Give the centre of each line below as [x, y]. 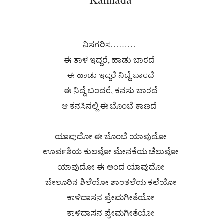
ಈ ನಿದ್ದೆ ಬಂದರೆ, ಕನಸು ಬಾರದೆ [110, 90]
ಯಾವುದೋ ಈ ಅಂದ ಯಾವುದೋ [110, 167]
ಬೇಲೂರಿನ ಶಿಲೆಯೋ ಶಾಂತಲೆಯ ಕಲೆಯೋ [110, 182]
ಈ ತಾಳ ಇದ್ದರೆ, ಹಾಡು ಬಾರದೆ [110, 60]
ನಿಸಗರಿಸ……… [110, 44]
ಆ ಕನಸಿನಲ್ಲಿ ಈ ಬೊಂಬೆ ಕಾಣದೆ [110, 106]
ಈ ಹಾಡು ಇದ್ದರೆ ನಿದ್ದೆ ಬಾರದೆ [110, 75]
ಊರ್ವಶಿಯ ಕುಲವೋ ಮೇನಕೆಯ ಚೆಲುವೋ [110, 151]
